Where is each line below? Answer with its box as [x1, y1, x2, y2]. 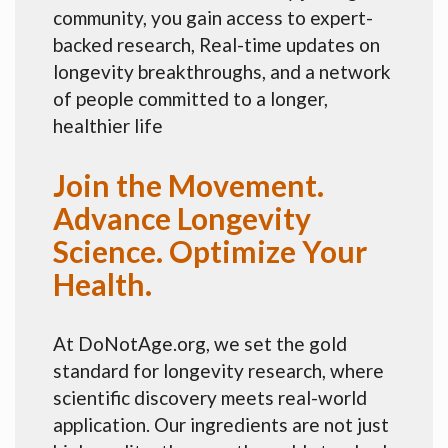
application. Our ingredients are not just [53, 412, 389, 436]
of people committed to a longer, [53, 86, 328, 110]
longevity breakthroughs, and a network [53, 59, 391, 83]
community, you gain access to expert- [53, 5, 373, 29]
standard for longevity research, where [53, 358, 384, 382]
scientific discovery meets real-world [53, 385, 367, 409]
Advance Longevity [53, 199, 311, 236]
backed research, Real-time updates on [53, 32, 380, 56]
